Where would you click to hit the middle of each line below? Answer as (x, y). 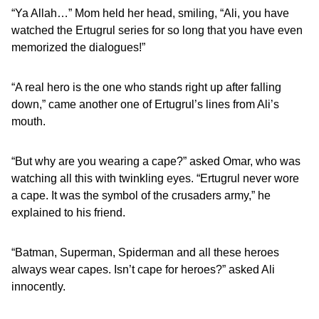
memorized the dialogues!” (78, 47)
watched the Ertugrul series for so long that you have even (157, 30)
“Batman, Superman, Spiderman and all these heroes (145, 252)
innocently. (38, 287)
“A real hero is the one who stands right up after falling (146, 87)
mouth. (28, 121)
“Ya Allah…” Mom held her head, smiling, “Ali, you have (150, 13)
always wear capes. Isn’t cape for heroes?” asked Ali (143, 270)
